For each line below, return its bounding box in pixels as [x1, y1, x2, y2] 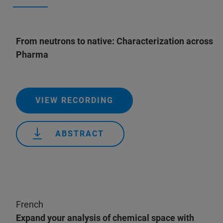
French [16, 199, 43, 210]
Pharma [16, 49, 48, 60]
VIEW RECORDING [35, 96, 113, 105]
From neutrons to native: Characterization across [16, 36, 213, 46]
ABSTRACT [55, 129, 104, 138]
